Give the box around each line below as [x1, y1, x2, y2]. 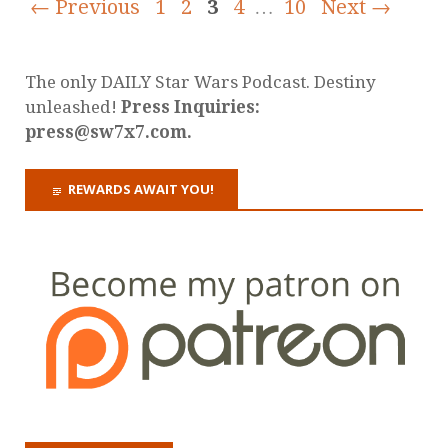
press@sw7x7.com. [25, 122, 192, 143]
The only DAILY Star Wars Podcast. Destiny [25, 72, 376, 93]
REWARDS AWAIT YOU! [68, 180, 214, 199]
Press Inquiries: [121, 97, 260, 118]
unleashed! [25, 97, 121, 118]
